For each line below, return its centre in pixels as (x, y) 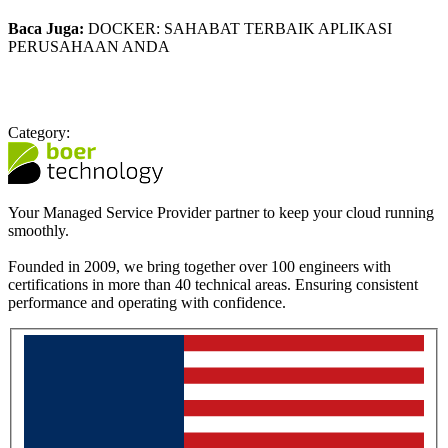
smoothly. (38, 230)
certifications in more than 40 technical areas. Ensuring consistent (213, 284)
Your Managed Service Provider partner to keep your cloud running (221, 212)
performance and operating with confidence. (147, 302)
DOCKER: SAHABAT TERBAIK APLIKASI (238, 28)
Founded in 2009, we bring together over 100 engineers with (199, 266)
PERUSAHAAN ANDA (89, 46)
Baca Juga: (46, 28)
